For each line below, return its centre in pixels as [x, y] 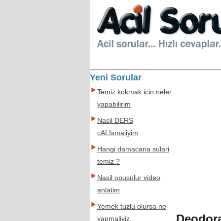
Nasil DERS [115, 121]
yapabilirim [114, 104]
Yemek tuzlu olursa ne [132, 206]
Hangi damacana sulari [133, 149]
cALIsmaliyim [118, 133]
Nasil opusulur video [129, 178]
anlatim [109, 190]
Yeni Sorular [116, 77]
